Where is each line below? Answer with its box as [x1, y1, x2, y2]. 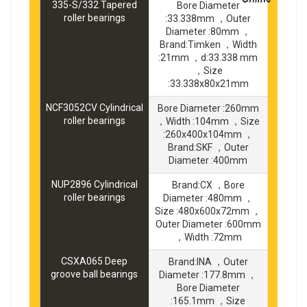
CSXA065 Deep [61, 255, 127, 267]
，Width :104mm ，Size [156, 115, 260, 127]
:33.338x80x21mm [167, 77, 249, 89]
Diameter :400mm [169, 154, 247, 166]
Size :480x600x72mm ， [155, 205, 261, 217]
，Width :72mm [174, 231, 242, 243]
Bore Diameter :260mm [157, 102, 259, 114]
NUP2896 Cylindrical [51, 178, 138, 190]
